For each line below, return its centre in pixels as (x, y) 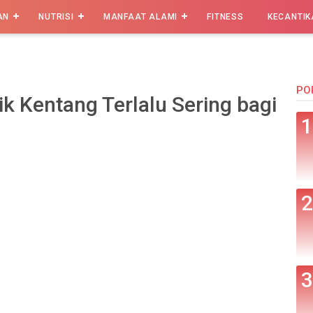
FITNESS (225, 17)
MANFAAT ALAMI (140, 17)
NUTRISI (56, 17)
